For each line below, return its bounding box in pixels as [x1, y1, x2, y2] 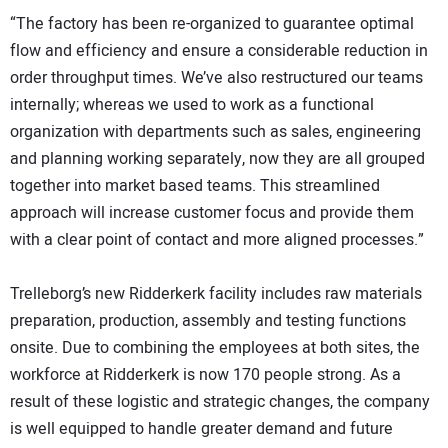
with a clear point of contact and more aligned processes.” [10, 228, 424, 253]
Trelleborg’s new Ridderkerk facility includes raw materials [10, 282, 422, 307]
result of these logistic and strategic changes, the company [10, 390, 430, 415]
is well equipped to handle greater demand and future [10, 417, 393, 442]
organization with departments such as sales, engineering [10, 120, 421, 145]
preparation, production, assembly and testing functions [10, 309, 406, 334]
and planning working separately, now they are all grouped [10, 147, 425, 172]
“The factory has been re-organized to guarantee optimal [10, 12, 414, 37]
